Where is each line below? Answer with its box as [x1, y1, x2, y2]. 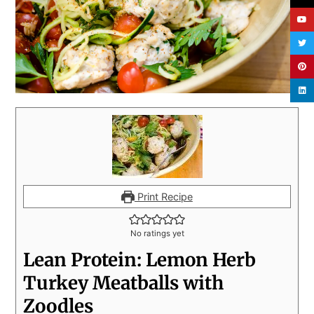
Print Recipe [134, 190, 193, 203]
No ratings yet [130, 228, 184, 238]
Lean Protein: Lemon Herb [23, 247, 257, 271]
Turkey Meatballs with [23, 271, 224, 294]
